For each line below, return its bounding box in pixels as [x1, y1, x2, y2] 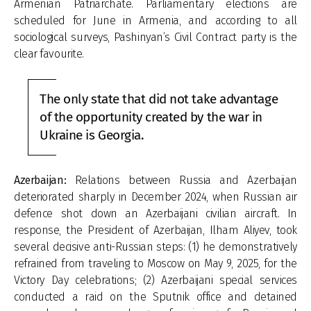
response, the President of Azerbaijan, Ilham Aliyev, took [14, 224, 297, 237]
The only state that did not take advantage [40, 91, 278, 108]
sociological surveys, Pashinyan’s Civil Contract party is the [14, 31, 297, 44]
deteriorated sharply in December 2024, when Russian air [14, 190, 297, 203]
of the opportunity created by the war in [40, 109, 262, 126]
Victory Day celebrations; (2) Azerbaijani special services [14, 274, 297, 287]
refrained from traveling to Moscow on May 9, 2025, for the [14, 257, 297, 270]
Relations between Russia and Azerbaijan [74, 174, 297, 187]
